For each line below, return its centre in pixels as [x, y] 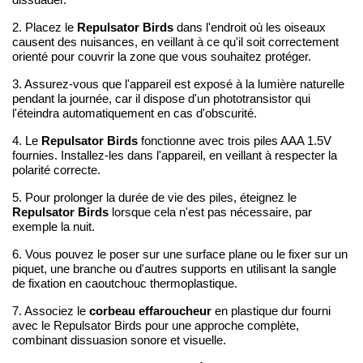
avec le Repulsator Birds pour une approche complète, [156, 325]
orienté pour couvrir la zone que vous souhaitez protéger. [162, 56]
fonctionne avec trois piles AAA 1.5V [235, 141]
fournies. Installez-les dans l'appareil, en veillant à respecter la [175, 155]
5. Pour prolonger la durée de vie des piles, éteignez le [154, 197]
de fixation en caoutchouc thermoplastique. [125, 283]
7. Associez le [51, 311]
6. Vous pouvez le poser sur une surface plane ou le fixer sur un [180, 254]
